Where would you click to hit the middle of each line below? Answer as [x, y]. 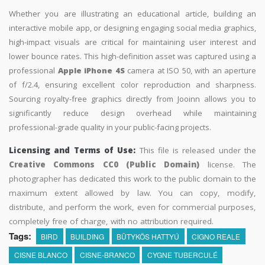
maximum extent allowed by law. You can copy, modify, [132, 193]
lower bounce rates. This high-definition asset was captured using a [132, 56]
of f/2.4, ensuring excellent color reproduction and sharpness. [132, 84]
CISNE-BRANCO [107, 254]
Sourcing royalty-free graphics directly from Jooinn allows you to [132, 98]
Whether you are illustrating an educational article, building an [132, 13]
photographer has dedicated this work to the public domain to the [132, 178]
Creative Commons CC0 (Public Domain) [104, 164]
